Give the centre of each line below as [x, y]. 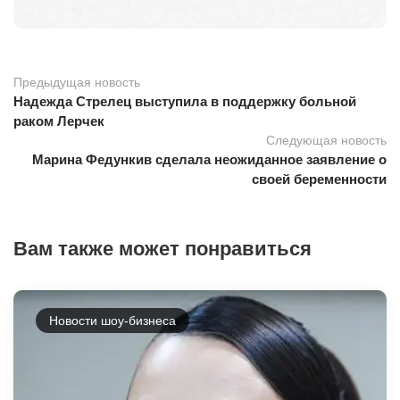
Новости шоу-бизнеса [112, 320]
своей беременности [319, 179]
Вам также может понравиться [162, 248]
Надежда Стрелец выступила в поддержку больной [185, 101]
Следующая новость [326, 140]
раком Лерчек [59, 121]
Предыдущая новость [77, 82]
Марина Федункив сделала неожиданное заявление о [209, 159]
